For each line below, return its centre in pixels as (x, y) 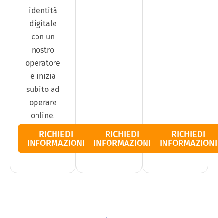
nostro (43, 50)
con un (43, 36)
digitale (43, 23)
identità (43, 10)
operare (43, 102)
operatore (43, 63)
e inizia (43, 76)
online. (43, 115)
